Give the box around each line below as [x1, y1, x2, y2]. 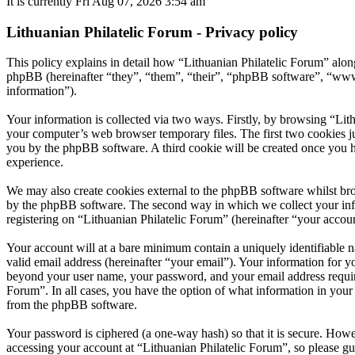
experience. [6, 155, 63, 170]
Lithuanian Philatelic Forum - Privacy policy [6, 23, 298, 40]
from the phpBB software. [6, 298, 137, 312]
